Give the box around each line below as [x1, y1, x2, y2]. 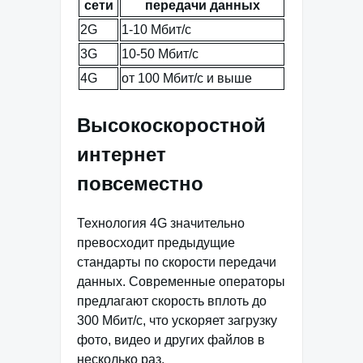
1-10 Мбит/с [122, 22, 191, 36]
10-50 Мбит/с [122, 46, 199, 61]
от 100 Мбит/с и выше [122, 70, 252, 85]
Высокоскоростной [77, 113, 266, 136]
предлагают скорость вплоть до [77, 294, 267, 309]
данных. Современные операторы [77, 275, 285, 289]
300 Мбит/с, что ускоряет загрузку [77, 314, 277, 328]
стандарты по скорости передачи [77, 255, 276, 270]
